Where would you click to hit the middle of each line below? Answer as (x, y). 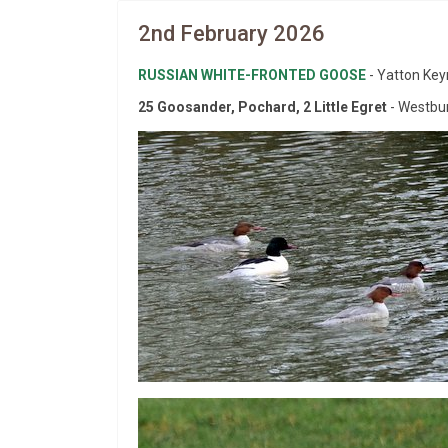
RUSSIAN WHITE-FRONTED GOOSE (253, 75)
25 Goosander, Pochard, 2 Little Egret (262, 107)
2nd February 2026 (231, 33)
